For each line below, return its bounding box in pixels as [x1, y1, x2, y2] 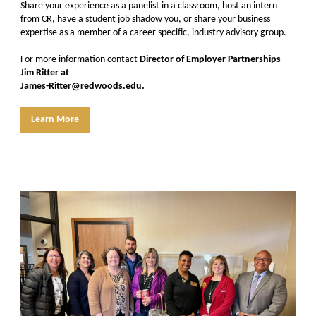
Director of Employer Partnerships [140, 54, 281, 65]
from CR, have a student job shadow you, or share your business [20, 14, 270, 25]
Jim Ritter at [20, 68, 69, 78]
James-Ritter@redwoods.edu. [20, 81, 147, 92]
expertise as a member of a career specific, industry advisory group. [20, 28, 286, 38]
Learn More [31, 114, 79, 125]
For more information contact [20, 54, 140, 65]
